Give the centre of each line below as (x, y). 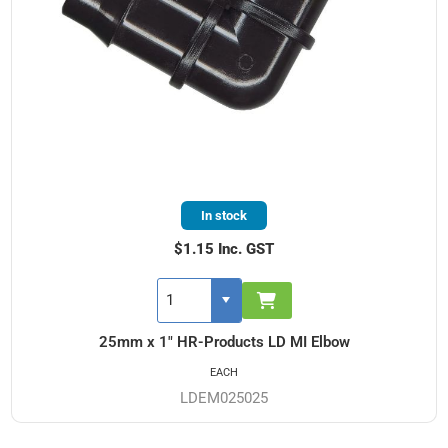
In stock (224, 215)
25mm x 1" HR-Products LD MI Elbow (224, 341)
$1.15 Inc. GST (224, 248)
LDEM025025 (224, 397)
